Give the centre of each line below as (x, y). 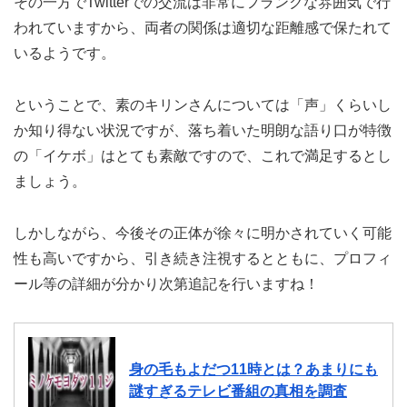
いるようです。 (65, 54)
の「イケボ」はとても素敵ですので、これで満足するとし (203, 155)
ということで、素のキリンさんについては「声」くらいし (203, 104)
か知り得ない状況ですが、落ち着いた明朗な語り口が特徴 (203, 130)
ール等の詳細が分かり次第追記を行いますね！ (166, 283)
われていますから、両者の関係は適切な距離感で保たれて (203, 28)
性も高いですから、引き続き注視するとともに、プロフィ (203, 258)
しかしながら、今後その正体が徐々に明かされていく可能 (203, 233)
